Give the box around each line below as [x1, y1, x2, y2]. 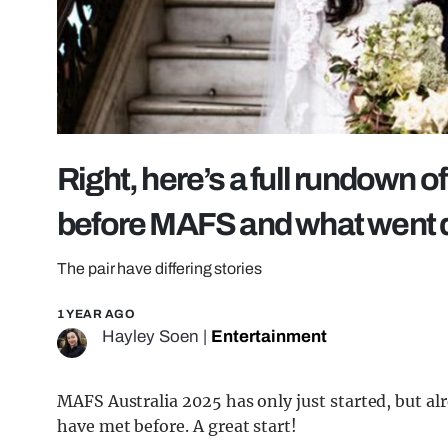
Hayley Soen [102, 327, 199, 347]
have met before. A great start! [57, 416, 298, 437]
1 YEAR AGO [57, 307, 135, 322]
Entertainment [211, 327, 327, 347]
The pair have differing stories [57, 260, 263, 278]
